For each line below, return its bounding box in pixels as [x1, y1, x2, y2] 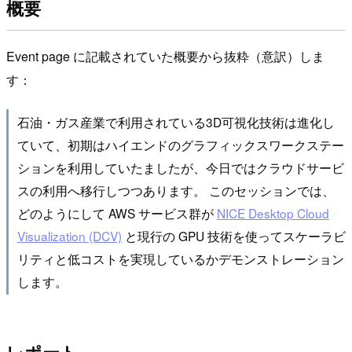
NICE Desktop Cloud [216, 204, 329, 222]
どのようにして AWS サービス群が [16, 204, 217, 222]
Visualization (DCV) [16, 227, 122, 245]
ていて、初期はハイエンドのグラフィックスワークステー [16, 136, 344, 154]
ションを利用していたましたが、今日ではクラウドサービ [16, 159, 344, 177]
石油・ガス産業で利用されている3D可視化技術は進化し [16, 113, 335, 131]
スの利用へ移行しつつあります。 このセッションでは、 [16, 181, 335, 200]
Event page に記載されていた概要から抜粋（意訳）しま [6, 46, 324, 65]
